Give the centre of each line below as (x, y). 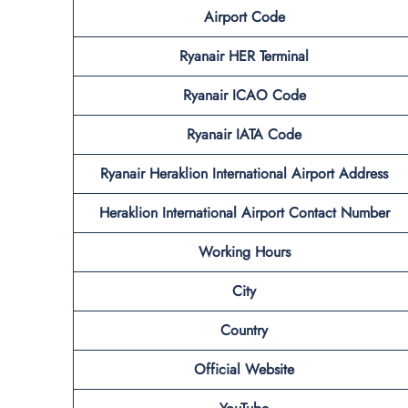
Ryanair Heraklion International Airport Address (244, 173)
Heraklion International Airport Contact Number (244, 212)
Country (244, 330)
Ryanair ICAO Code (244, 95)
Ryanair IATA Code (244, 134)
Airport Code (244, 16)
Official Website (244, 369)
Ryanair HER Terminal (244, 56)
